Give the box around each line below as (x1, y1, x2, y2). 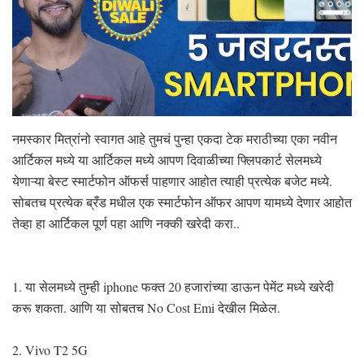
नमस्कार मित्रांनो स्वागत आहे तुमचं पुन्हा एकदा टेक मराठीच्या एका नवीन (12, 129, 337, 147)
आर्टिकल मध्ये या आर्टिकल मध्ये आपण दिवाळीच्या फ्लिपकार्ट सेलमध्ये (12, 150, 322, 168)
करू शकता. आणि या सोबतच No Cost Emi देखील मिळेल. (12, 298, 280, 316)
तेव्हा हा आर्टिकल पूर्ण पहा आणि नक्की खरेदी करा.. (12, 214, 240, 232)
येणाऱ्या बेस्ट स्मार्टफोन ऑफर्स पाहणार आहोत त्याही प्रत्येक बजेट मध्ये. (12, 171, 332, 189)
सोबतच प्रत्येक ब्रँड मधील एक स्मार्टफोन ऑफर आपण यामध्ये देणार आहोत (12, 193, 352, 210)
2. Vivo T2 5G (12, 340, 88, 358)
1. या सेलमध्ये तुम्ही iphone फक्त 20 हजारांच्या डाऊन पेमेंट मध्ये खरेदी (12, 277, 334, 295)
